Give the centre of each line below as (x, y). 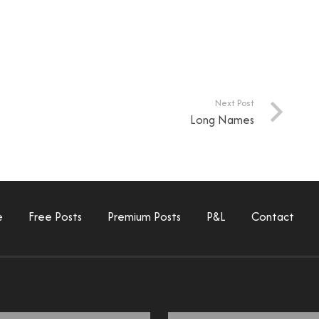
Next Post (235, 103)
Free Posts (55, 216)
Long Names (223, 119)
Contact (273, 216)
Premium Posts (144, 216)
